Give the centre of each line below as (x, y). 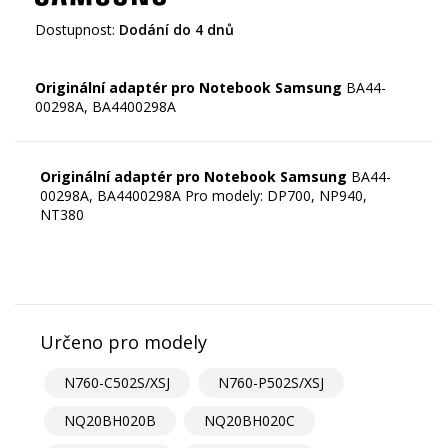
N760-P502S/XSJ (271, 383)
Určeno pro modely (123, 342)
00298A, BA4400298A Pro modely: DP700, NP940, (203, 196)
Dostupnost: (75, 30)
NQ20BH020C (249, 421)
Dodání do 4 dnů (176, 30)
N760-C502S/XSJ (117, 383)
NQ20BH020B (110, 421)
